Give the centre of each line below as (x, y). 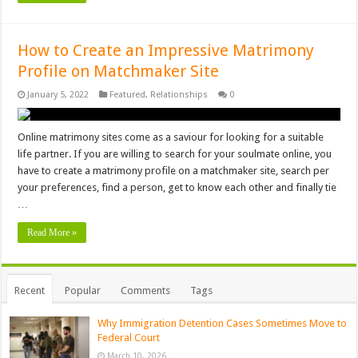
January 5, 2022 (58, 95)
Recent (30, 291)
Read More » (52, 233)
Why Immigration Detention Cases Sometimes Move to (223, 324)
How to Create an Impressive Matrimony (166, 51)
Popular (83, 291)
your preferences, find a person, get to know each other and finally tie (177, 188)
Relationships (179, 95)
